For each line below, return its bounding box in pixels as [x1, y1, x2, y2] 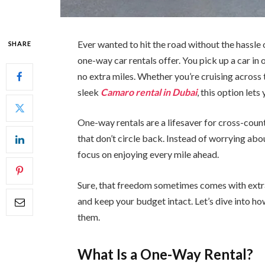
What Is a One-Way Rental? [77, 245, 254, 263]
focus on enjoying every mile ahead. [77, 148, 219, 160]
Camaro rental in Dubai [101, 86, 198, 98]
